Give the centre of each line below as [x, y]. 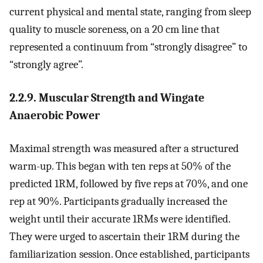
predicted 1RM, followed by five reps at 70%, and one [129, 184]
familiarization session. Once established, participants [129, 254]
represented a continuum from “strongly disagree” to [128, 47]
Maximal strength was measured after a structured [124, 149]
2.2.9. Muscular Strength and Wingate [107, 97]
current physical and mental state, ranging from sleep [130, 12]
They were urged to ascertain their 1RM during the [124, 237]
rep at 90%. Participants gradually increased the [118, 202]
